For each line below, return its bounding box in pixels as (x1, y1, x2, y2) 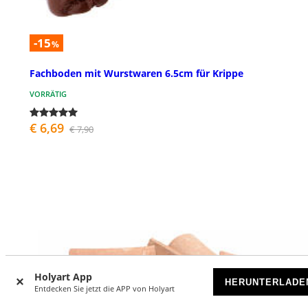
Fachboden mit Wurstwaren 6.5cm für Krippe (30, 66, 243, 80)
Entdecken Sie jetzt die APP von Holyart (34, 283, 175, 294)
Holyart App (34, 270, 92, 283)
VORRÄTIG (30, 88, 67, 99)
